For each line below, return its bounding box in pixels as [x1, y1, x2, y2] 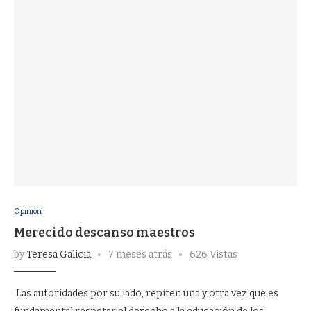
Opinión [14, 207, 42, 216]
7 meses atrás [108, 249, 172, 260]
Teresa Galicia [26, 249, 91, 260]
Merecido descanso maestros [14, 225, 195, 240]
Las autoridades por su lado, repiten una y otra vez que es [14, 287, 278, 299]
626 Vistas [190, 249, 237, 260]
